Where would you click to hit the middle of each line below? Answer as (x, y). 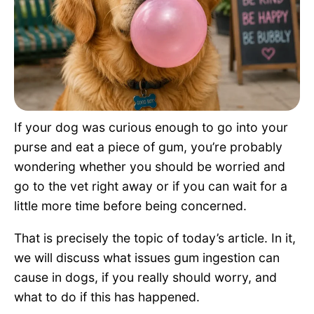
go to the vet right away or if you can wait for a (151, 186)
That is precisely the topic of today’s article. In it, (155, 238)
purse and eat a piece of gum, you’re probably (148, 146)
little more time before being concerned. (130, 205)
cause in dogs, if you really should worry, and (145, 277)
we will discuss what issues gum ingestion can (147, 257)
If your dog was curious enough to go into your (151, 127)
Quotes (45, 43)
